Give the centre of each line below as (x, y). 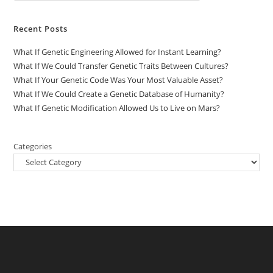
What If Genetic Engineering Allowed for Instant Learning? (118, 51)
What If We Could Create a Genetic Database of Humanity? (119, 94)
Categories (33, 146)
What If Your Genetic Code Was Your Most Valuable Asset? (119, 80)
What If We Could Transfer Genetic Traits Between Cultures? (121, 66)
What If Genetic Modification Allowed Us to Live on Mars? (117, 108)
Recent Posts (41, 28)
